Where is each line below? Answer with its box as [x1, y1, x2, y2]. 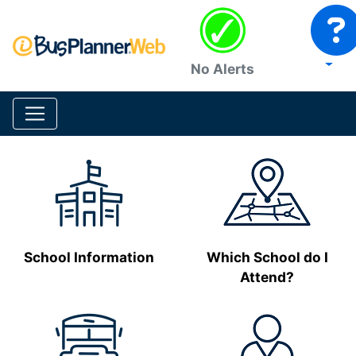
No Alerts [191, 60, 254, 77]
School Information [24, 249, 154, 265]
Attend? [240, 269, 294, 285]
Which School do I [206, 249, 328, 265]
